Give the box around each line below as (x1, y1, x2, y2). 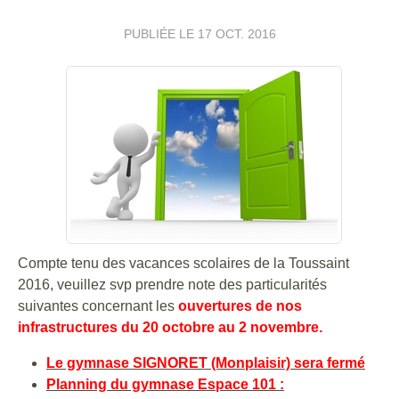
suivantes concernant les (18, 298, 178, 313)
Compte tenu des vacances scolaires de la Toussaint (18, 256, 349, 271)
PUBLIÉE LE (123, 27, 198, 41)
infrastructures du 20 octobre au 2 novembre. (18, 320, 322, 335)
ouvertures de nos (178, 298, 302, 313)
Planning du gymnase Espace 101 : (46, 377, 284, 392)
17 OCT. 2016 (197, 27, 276, 41)
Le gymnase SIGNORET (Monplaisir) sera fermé (46, 355, 365, 370)
